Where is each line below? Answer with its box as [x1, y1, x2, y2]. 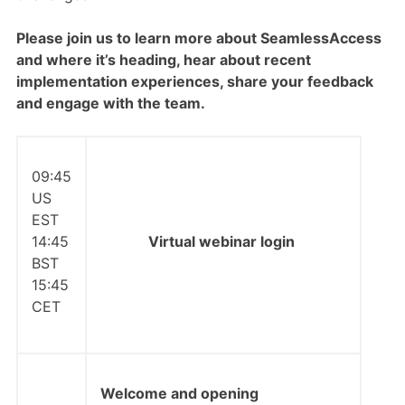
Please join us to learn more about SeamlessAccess [15, 29, 381, 47]
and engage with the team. [15, 94, 205, 112]
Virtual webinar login [147, 232, 298, 250]
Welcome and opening [99, 384, 259, 402]
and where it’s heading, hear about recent [15, 51, 311, 69]
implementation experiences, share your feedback [15, 72, 373, 90]
